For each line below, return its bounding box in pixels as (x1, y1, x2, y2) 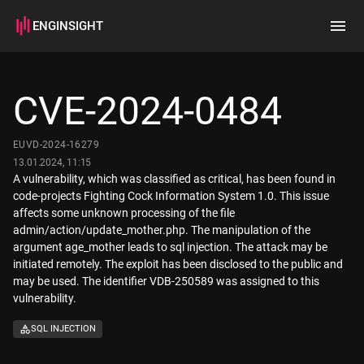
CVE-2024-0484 (13, 88, 282, 134)
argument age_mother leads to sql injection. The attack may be (13, 240, 327, 253)
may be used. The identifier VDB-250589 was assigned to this (13, 275, 319, 288)
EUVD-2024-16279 (13, 139, 99, 150)
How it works (26, 118, 92, 131)
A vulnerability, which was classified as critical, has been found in (13, 172, 336, 185)
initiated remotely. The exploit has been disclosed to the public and (13, 258, 343, 271)
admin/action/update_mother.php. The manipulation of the (13, 223, 310, 236)
